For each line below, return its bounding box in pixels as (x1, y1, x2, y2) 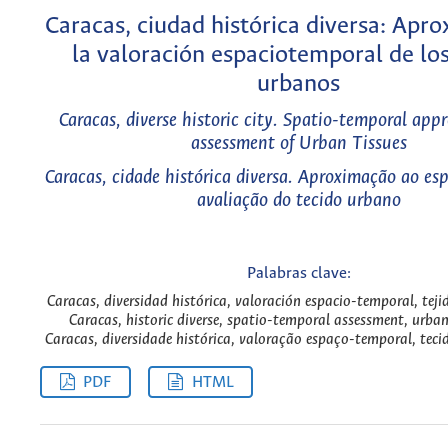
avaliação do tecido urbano (196, 189, 401, 211)
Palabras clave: (246, 265, 351, 283)
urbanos (257, 70, 340, 98)
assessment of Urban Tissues (190, 133, 407, 155)
